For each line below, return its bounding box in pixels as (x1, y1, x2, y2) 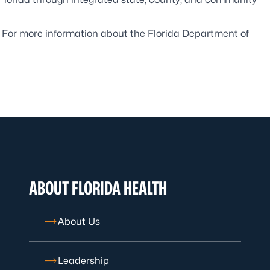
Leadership (58, 254, 109, 266)
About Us (58, 215, 100, 227)
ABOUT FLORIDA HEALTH (29, 177, 167, 199)
